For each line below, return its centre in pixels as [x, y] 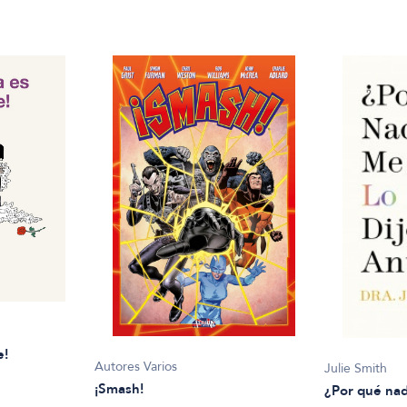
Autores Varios [136, 366]
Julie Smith [356, 369]
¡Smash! [119, 388]
